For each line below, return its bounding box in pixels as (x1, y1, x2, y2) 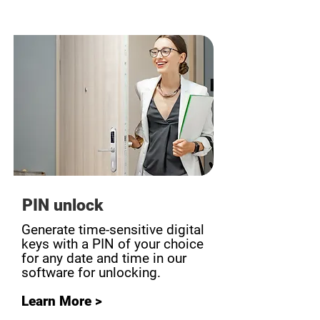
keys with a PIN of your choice (21, 236, 204, 252)
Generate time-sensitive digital (21, 221, 204, 238)
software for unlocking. (21, 264, 161, 281)
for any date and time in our (21, 250, 186, 266)
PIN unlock (22, 196, 104, 215)
